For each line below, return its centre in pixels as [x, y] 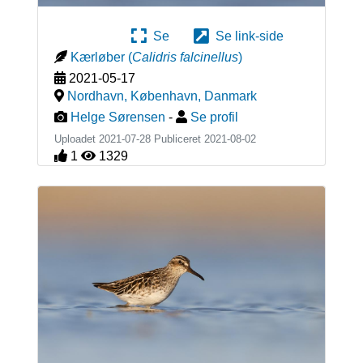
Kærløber [97, 58]
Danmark [230, 96]
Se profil [214, 117]
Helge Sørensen [117, 117]
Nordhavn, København [132, 96]
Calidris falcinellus [185, 58]
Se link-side [246, 36]
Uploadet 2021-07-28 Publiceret [129, 139]
